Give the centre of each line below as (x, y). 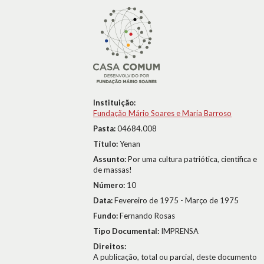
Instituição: (114, 103)
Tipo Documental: (127, 231)
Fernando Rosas (147, 216)
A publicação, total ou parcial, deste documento (175, 257)
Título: (106, 144)
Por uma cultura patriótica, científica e (192, 159)
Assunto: (110, 159)
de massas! (113, 170)
